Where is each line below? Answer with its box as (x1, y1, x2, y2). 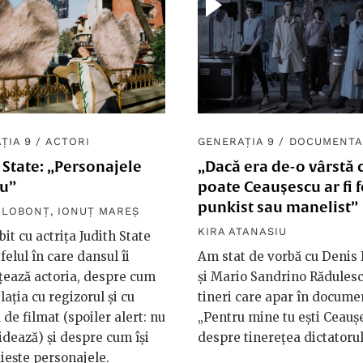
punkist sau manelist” (198, 199, 358, 216)
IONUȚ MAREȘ (57, 205, 140, 218)
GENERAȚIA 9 (198, 135, 275, 148)
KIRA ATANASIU (198, 225, 288, 238)
